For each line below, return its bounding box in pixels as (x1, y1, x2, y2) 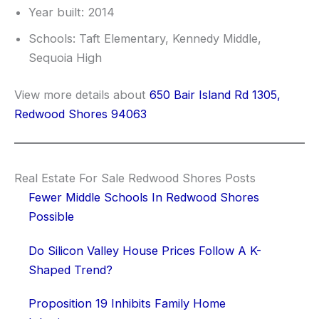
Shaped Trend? (28, 262, 113, 277)
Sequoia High (28, 51, 102, 66)
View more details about (14, 87, 150, 102)
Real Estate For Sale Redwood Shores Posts (14, 171, 256, 186)
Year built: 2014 (28, 5, 115, 20)
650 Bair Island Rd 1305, (150, 87, 281, 102)
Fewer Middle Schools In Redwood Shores (28, 190, 259, 205)
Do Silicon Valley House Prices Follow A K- (28, 243, 261, 258)
